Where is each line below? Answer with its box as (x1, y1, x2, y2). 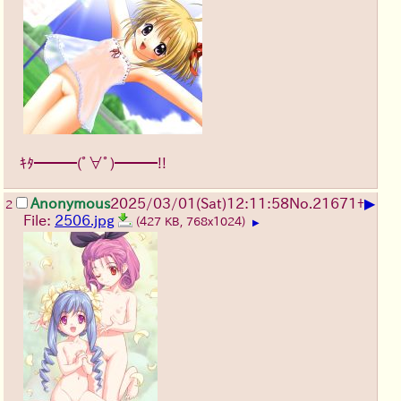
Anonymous (30, 196, 110, 211)
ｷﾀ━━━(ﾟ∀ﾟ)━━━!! (20, 156, 166, 171)
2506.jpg (55, 213, 115, 228)
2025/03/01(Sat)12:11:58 (110, 196, 289, 211)
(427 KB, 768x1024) (136, 216, 249, 228)
